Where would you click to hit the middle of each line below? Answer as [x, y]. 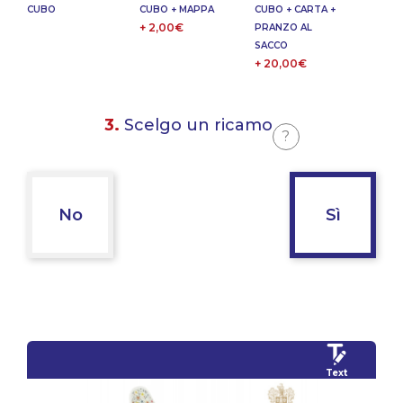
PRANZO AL [283, 28]
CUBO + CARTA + [295, 10]
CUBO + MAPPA [177, 10]
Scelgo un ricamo [196, 125]
